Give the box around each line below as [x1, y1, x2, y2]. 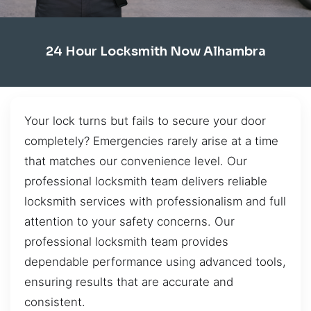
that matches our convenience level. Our [24, 153, 247, 168]
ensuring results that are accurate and [24, 274, 233, 289]
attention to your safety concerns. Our [24, 214, 235, 228]
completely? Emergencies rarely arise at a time [24, 133, 278, 148]
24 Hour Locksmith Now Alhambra [45, 44, 266, 60]
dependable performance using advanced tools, [24, 254, 286, 269]
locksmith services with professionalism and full [24, 194, 286, 208]
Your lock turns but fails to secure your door [24, 113, 266, 128]
